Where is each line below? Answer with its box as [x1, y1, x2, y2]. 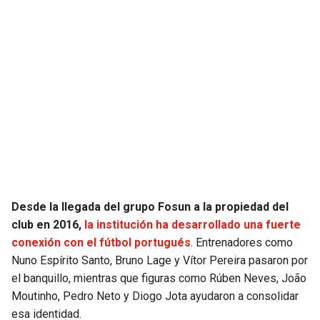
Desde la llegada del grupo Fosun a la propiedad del [11, 200, 289, 214]
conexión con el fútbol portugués [11, 236, 191, 250]
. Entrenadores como [191, 236, 293, 250]
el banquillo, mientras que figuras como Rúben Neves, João [11, 271, 306, 286]
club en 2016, [11, 218, 84, 232]
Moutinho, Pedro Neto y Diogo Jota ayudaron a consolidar [11, 289, 299, 304]
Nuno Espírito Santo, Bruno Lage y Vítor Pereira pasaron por [11, 254, 308, 268]
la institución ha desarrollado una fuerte [84, 218, 301, 232]
